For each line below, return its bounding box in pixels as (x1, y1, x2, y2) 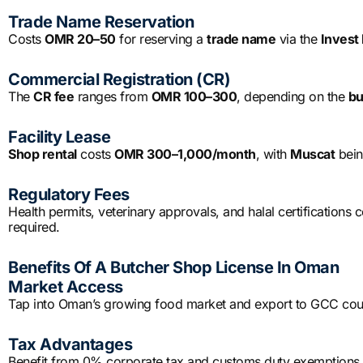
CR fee (33, 88, 74, 105)
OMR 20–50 (45, 31, 116, 48)
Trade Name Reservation (8, 12, 194, 32)
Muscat (290, 146, 335, 163)
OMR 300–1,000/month (114, 146, 256, 163)
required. (8, 219, 60, 236)
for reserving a (115, 31, 207, 48)
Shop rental (8, 146, 77, 163)
